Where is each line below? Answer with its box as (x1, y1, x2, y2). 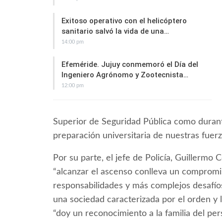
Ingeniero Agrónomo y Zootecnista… (61, 70, 188, 80)
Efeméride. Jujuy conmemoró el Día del (61, 60, 198, 69)
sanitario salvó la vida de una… (61, 27, 169, 36)
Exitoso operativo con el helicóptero (61, 16, 187, 26)
